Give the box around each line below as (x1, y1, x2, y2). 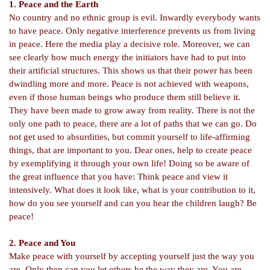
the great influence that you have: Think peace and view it (9, 172, 228, 181)
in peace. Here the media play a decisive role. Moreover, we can (9, 39, 250, 49)
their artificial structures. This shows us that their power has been (9, 66, 253, 75)
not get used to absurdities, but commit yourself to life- (9, 132, 215, 142)
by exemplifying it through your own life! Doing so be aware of (9, 159, 250, 168)
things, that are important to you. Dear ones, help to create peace (9, 145, 252, 155)
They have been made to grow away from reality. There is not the (9, 105, 255, 115)
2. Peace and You (9, 238, 75, 248)
